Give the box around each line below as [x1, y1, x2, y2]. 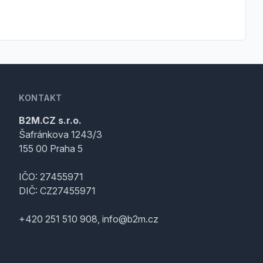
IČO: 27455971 [19, 170, 83, 183]
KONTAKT [19, 92, 62, 103]
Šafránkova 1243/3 [19, 128, 102, 140]
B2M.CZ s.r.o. [19, 114, 82, 126]
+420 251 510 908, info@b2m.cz [19, 213, 159, 225]
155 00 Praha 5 [19, 142, 83, 154]
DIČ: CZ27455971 [19, 184, 96, 197]
